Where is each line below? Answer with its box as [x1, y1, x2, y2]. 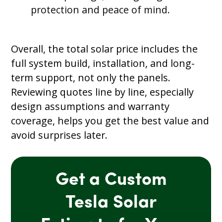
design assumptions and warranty [11, 99, 170, 113]
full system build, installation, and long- [11, 56, 195, 70]
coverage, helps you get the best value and [11, 113, 210, 127]
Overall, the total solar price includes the [11, 42, 198, 55]
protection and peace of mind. [31, 3, 173, 17]
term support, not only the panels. [11, 70, 171, 84]
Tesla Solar [65, 194, 157, 212]
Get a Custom [55, 171, 167, 189]
